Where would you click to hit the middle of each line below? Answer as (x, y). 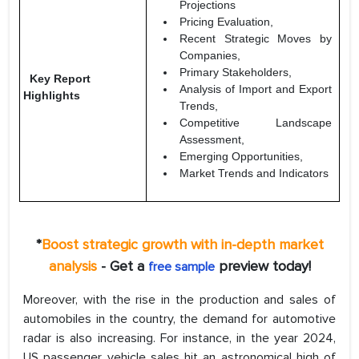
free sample (181, 267)
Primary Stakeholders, (236, 73)
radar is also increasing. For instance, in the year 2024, (179, 339)
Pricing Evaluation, (226, 22)
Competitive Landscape (256, 123)
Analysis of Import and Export (256, 89)
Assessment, (212, 140)
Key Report (57, 79)
